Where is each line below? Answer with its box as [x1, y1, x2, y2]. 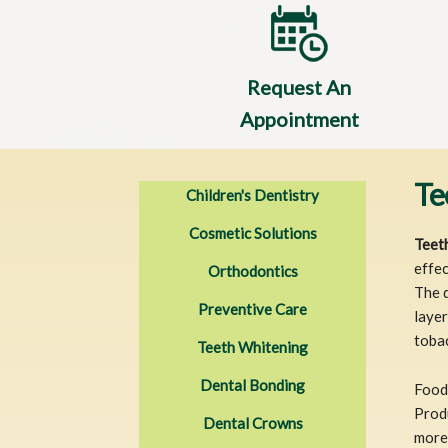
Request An [247, 75, 352, 100]
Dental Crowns [202, 413, 303, 432]
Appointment [239, 107, 359, 132]
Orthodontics [207, 261, 298, 280]
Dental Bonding [200, 375, 306, 394]
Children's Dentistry [186, 185, 320, 204]
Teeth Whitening [197, 337, 309, 356]
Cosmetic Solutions [188, 223, 317, 242]
